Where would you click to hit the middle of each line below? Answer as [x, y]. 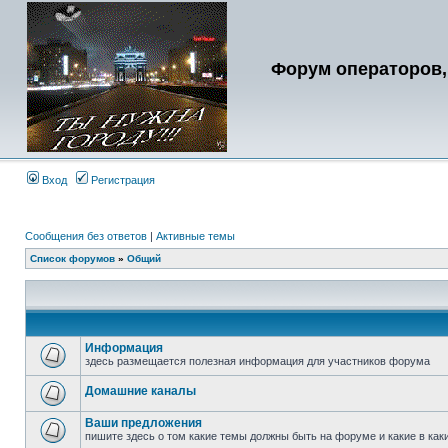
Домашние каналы [140, 391]
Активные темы [195, 236]
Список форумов [72, 258]
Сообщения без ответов [86, 236]
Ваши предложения [143, 423]
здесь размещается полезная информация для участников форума [257, 361]
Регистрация [121, 180]
